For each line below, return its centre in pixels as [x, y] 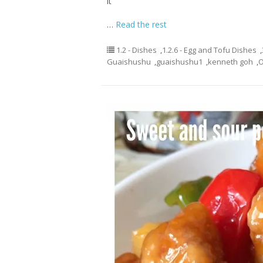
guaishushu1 [179, 62]
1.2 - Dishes [136, 50]
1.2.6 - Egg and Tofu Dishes [209, 50]
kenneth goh [230, 62]
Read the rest [141, 24]
